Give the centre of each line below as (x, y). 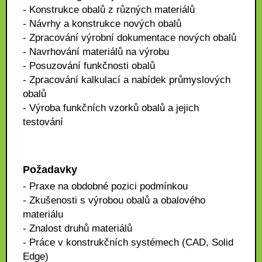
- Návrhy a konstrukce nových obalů (102, 24)
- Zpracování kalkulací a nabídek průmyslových (127, 80)
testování (43, 122)
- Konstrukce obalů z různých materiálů (109, 10)
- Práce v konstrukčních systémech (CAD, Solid (128, 242)
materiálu (43, 214)
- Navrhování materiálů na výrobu (96, 52)
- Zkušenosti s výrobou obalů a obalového (114, 200)
